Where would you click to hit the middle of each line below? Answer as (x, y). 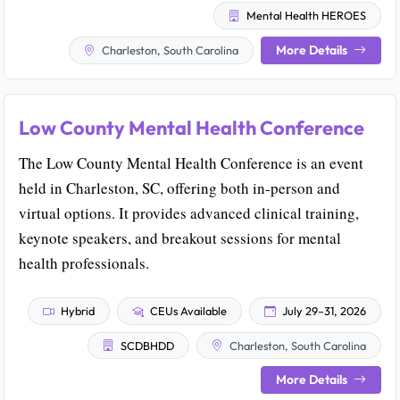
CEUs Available (187, 310)
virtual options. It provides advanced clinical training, (189, 212)
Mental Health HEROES (305, 16)
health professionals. (84, 262)
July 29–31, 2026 (323, 310)
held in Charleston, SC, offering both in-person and (179, 187)
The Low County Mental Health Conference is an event (191, 162)
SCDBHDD (146, 345)
